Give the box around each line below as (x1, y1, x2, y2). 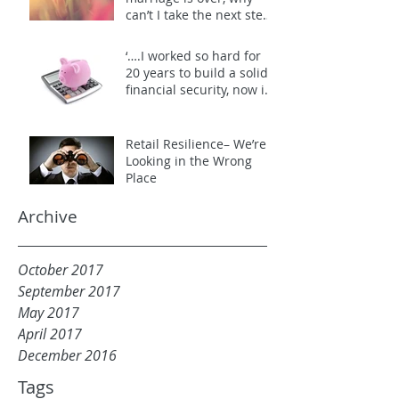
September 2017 (18, 281, 120, 301)
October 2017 (18, 260, 103, 280)
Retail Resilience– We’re (126, 135, 266, 152)
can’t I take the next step (126, 6, 271, 23)
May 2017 (18, 303, 79, 322)
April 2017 (18, 324, 82, 344)
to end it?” (126, 23, 185, 40)
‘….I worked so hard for (126, 47, 261, 64)
